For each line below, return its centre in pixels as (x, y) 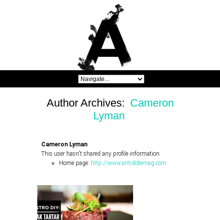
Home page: (75, 163)
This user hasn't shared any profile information (100, 154)
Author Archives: (87, 103)
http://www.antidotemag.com (129, 163)
